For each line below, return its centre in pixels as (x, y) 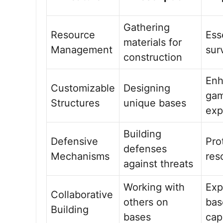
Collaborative (82, 195)
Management (82, 50)
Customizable (83, 88)
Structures (75, 103)
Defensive (74, 141)
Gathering (147, 27)
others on (146, 202)
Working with (154, 187)
